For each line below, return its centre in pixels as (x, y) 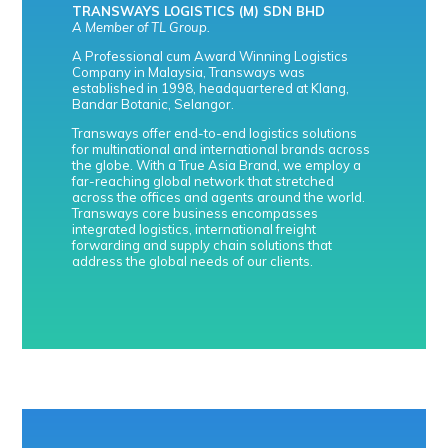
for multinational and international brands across (221, 149)
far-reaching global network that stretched (203, 181)
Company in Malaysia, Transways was (189, 72)
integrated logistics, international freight (194, 229)
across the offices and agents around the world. (219, 197)
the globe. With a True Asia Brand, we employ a (217, 165)
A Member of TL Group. (141, 27)
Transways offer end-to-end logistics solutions (215, 133)
